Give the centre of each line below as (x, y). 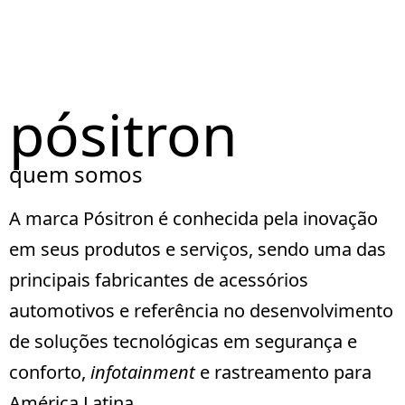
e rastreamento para (283, 372)
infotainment (143, 372)
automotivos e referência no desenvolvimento (201, 310)
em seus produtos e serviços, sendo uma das (198, 249)
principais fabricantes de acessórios (159, 279)
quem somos (76, 174)
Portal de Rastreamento (127, 47)
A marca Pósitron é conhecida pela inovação (193, 218)
